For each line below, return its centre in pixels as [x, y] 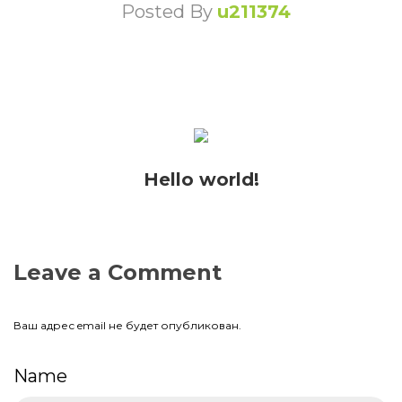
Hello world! [201, 179]
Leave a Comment [118, 272]
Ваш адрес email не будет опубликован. [127, 325]
